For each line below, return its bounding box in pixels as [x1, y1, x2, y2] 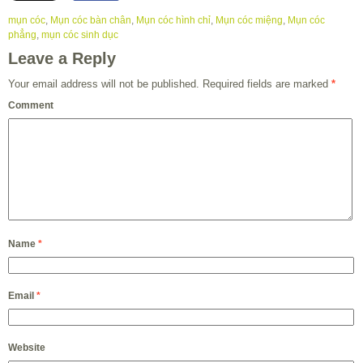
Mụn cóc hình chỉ [136, 15, 211, 27]
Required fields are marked [199, 78, 331, 91]
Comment [8, 100, 53, 112]
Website [8, 342, 45, 354]
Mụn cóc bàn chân [50, 15, 131, 27]
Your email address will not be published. [8, 78, 199, 91]
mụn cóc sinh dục [41, 29, 118, 41]
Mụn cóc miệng [216, 15, 283, 27]
